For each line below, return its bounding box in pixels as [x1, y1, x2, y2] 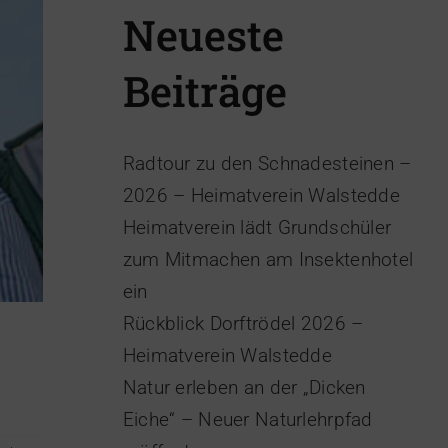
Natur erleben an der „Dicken [122, 375, 366, 399]
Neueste [122, 6, 284, 62]
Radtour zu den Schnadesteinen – [122, 151, 412, 175]
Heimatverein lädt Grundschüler [122, 215, 392, 239]
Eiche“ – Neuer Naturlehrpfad [122, 407, 373, 431]
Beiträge [122, 62, 287, 118]
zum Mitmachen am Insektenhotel [122, 247, 414, 271]
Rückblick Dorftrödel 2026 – [122, 311, 364, 335]
